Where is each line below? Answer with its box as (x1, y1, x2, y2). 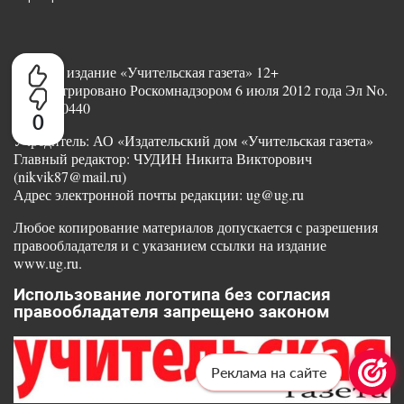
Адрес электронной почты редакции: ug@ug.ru (14, 185, 304, 205)
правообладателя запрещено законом (14, 302, 329, 323)
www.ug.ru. (14, 253, 82, 273)
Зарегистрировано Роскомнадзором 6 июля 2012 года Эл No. (14, 80, 388, 100)
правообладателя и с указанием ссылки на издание (14, 235, 326, 255)
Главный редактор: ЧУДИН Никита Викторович (14, 149, 312, 169)
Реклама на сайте (211, 363, 326, 381)
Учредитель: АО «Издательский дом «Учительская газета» (14, 131, 373, 151)
